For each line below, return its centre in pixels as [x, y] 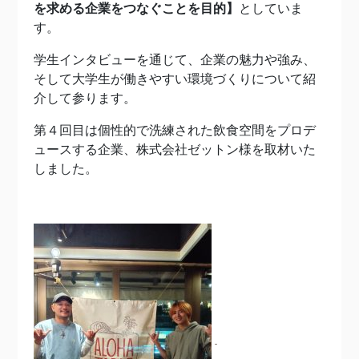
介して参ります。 [85, 98]
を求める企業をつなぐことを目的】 [136, 8]
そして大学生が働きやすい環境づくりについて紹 [175, 79]
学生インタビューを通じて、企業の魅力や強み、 [175, 60]
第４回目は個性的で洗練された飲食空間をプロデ [175, 130]
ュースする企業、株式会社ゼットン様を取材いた [175, 149]
